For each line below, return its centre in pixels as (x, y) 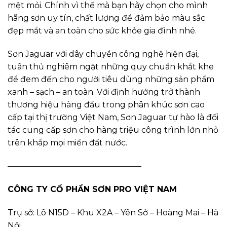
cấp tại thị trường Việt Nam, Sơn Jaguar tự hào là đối (113, 118)
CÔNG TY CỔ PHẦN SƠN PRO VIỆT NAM (92, 189)
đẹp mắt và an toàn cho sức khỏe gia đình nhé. (102, 31)
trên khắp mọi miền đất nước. (67, 143)
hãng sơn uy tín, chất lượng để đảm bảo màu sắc (106, 18)
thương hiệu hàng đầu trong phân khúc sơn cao (106, 105)
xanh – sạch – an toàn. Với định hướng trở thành (104, 92)
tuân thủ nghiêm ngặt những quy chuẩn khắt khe (111, 67)
